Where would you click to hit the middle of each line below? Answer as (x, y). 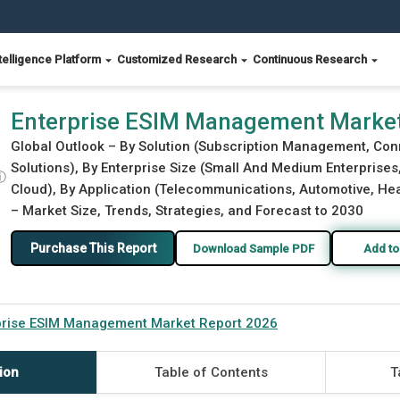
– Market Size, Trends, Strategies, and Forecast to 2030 (187, 211)
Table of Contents (211, 372)
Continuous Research (311, 59)
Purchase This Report (93, 248)
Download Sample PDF (253, 248)
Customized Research (178, 59)
